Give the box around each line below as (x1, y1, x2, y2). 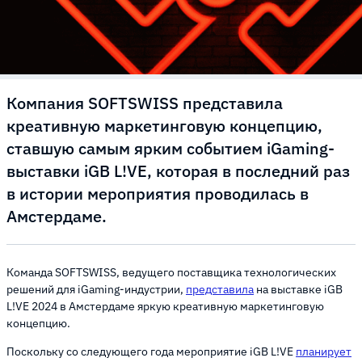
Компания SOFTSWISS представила (6, 92, 283, 115)
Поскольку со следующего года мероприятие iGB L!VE (6, 344, 296, 360)
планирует (296, 344, 351, 360)
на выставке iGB (254, 282, 343, 297)
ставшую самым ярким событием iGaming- (6, 137, 335, 160)
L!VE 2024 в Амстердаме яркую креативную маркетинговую (6, 299, 324, 314)
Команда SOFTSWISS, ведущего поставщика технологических (6, 265, 336, 280)
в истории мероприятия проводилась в (6, 183, 309, 205)
